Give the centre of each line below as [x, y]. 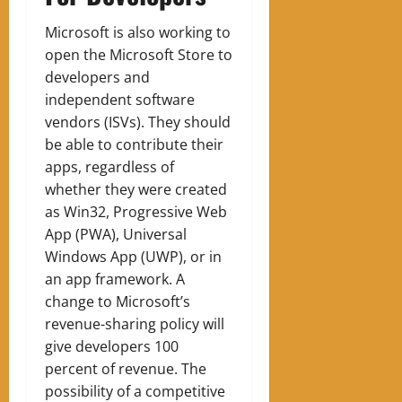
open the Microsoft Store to [139, 54]
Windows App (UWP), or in [133, 256]
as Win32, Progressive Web [136, 211]
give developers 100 [112, 346]
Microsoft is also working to [138, 32]
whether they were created [136, 189]
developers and [97, 77]
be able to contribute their [134, 144]
